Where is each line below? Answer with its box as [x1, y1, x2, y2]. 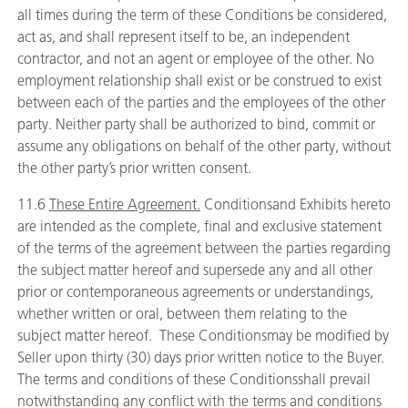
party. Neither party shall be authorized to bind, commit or [17, 116, 375, 133]
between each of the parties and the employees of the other [17, 94, 385, 111]
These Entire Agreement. [49, 196, 200, 213]
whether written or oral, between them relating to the [17, 305, 347, 322]
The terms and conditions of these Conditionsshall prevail [17, 371, 371, 388]
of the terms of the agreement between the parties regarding [17, 240, 391, 257]
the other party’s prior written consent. [17, 159, 251, 177]
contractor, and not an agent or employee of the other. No [17, 50, 374, 67]
